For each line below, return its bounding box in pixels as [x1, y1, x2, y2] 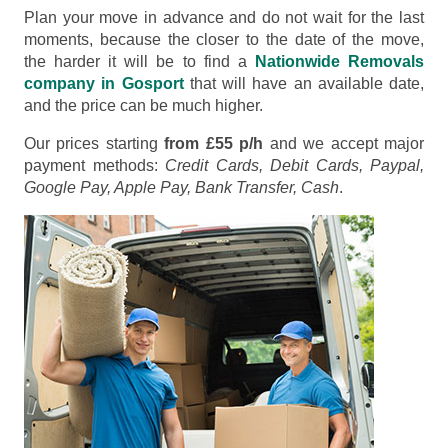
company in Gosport [24, 74, 184, 92]
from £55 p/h [164, 134, 264, 152]
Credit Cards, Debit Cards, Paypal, [165, 156, 424, 174]
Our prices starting [24, 134, 165, 152]
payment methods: [24, 156, 165, 174]
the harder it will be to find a [24, 52, 255, 70]
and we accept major [263, 134, 425, 152]
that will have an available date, [183, 74, 424, 92]
